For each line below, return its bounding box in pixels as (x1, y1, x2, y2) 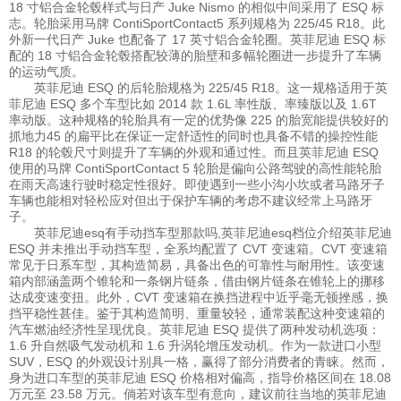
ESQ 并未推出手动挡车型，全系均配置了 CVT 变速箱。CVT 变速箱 (9, 242, 388, 257)
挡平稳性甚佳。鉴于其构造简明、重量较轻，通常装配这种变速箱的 (9, 306, 385, 321)
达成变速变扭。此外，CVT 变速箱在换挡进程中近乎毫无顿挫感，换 (9, 290, 388, 305)
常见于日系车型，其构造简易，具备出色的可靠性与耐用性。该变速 (9, 258, 385, 273)
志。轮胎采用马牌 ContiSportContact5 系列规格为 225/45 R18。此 (9, 16, 385, 31)
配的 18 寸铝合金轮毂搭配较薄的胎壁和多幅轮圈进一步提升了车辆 (9, 48, 381, 64)
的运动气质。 (9, 64, 84, 80)
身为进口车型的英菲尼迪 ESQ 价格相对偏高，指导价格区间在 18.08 (9, 371, 391, 386)
